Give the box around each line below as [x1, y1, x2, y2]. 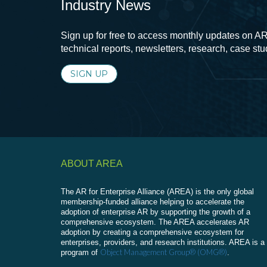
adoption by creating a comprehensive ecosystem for [61, 228, 244, 237]
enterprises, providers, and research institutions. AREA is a [61, 238, 265, 247]
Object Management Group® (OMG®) [100, 247, 227, 257]
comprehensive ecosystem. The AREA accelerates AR [61, 218, 249, 226]
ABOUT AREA [61, 159, 123, 169]
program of [61, 248, 100, 257]
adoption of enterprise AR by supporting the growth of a [61, 207, 250, 216]
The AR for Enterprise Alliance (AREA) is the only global [61, 187, 254, 196]
